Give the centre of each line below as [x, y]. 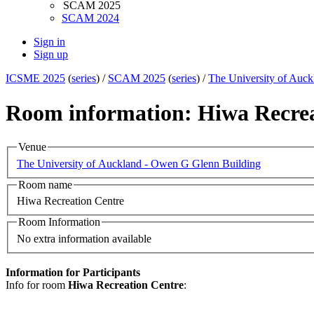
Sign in [49, 42]
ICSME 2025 [35, 78]
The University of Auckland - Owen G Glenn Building [139, 163]
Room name [45, 184]
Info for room [37, 285]
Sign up [51, 55]
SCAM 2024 [90, 18]
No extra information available [84, 238]
